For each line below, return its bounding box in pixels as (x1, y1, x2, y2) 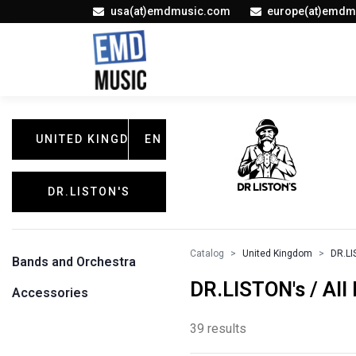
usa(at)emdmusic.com (110, 5, 230, 17)
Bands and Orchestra (12, 254, 136, 269)
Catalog (190, 248, 224, 259)
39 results (190, 321, 246, 336)
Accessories (12, 285, 88, 300)
